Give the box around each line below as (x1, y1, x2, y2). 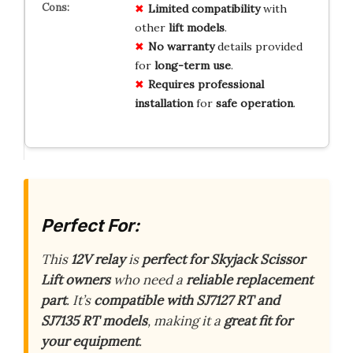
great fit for (224, 312, 292, 329)
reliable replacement (186, 271, 313, 288)
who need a (110, 271, 186, 288)
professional (197, 76, 264, 91)
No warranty (147, 39, 214, 54)
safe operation (215, 95, 293, 110)
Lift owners (41, 271, 110, 288)
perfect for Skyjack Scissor (142, 251, 305, 268)
